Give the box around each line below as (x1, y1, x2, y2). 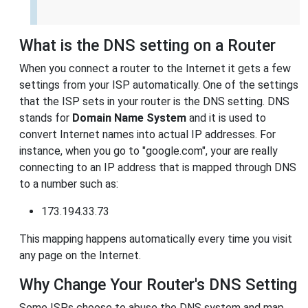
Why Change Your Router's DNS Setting (19, 275, 297, 295)
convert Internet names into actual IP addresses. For (19, 128, 276, 142)
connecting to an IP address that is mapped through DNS (19, 161, 296, 175)
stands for (19, 111, 72, 125)
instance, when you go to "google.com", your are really (19, 144, 278, 158)
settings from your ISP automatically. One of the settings (19, 78, 298, 92)
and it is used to (186, 111, 266, 125)
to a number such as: (19, 177, 118, 191)
